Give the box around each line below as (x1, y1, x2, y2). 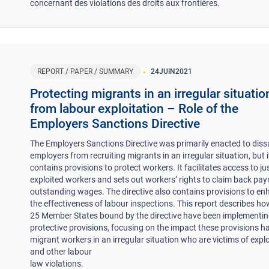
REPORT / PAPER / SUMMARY (37, 67, 134, 76)
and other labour (30, 246, 92, 256)
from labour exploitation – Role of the (30, 101, 239, 116)
